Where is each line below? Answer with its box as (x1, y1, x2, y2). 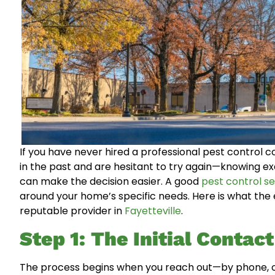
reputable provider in (20, 204, 125, 218)
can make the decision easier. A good (20, 174, 201, 188)
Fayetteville (125, 204, 181, 218)
